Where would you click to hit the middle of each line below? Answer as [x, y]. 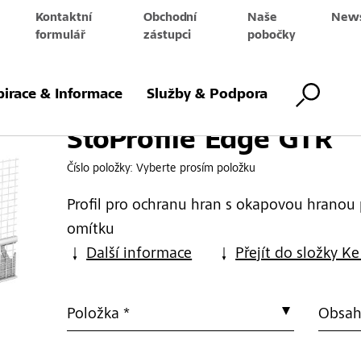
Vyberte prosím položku [196, 168]
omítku [91, 230]
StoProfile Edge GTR [200, 142]
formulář [61, 36]
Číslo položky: [102, 168]
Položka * [99, 315]
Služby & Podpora [207, 95]
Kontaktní [64, 18]
